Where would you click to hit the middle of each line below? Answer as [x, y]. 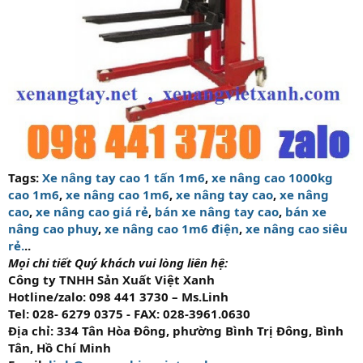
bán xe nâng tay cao [217, 211]
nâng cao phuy [53, 228]
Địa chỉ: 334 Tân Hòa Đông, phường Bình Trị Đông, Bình [176, 331]
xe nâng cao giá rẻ [92, 211]
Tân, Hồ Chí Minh [60, 348]
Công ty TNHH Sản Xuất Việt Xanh [111, 280]
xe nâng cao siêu [297, 228]
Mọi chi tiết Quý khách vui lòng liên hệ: [118, 263]
